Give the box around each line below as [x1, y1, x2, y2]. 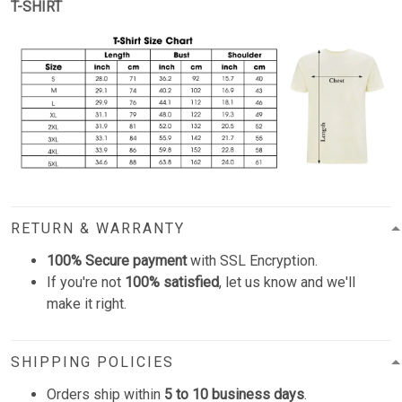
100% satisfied [125, 273, 219, 291]
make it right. [47, 294, 127, 312]
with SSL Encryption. [187, 251, 318, 269]
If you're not [47, 273, 125, 291]
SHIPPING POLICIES [11, 353, 174, 371]
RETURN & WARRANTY [11, 219, 185, 237]
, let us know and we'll [219, 273, 355, 291]
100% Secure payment [47, 251, 187, 269]
